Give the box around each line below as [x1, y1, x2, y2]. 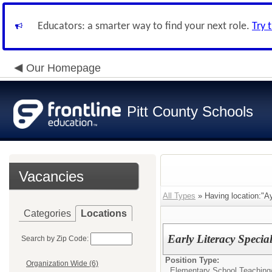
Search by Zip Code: [21, 234, 89, 243]
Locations [81, 208, 127, 219]
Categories [24, 208, 71, 219]
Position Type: [165, 256, 219, 265]
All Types [163, 191, 195, 200]
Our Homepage [26, 62, 101, 74]
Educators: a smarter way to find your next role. [38, 21, 252, 32]
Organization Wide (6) [26, 259, 98, 268]
